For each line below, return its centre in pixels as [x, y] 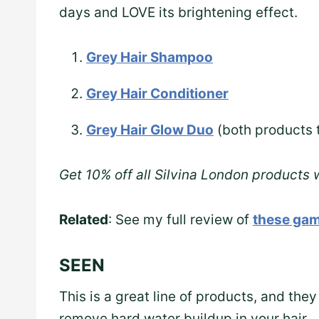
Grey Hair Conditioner [157, 94]
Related [84, 220]
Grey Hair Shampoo [150, 58]
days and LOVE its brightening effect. [178, 13]
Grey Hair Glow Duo [150, 130]
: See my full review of [181, 220]
